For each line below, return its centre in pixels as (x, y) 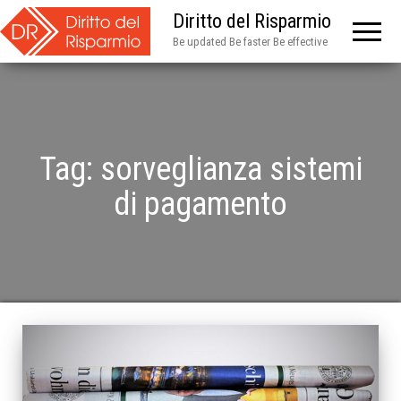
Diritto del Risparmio (252, 21)
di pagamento (200, 204)
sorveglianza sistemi (231, 169)
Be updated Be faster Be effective (250, 42)
